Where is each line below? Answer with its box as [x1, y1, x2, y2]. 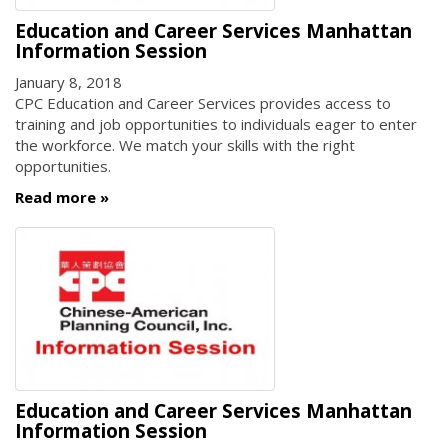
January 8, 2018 [15, 71, 122, 92]
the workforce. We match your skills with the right [15, 134, 355, 155]
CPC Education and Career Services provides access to [15, 92, 391, 113]
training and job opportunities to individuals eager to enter [15, 113, 417, 134]
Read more [15, 187, 96, 208]
